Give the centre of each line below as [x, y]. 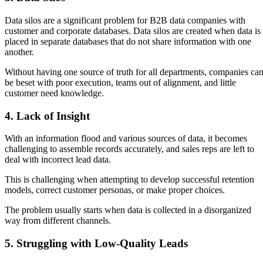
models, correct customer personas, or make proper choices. [115, 190]
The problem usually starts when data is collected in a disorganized [128, 210]
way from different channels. [58, 221]
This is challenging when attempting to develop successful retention [129, 180]
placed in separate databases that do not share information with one [128, 42]
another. [19, 52]
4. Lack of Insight [47, 116]
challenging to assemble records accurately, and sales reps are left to [129, 149]
